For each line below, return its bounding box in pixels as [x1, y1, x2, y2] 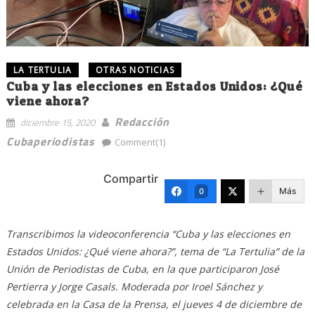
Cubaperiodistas [6, 132, 95, 150]
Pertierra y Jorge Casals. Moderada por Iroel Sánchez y [6, 279, 262, 293]
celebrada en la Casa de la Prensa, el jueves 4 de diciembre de [6, 297, 302, 311]
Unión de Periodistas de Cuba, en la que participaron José [6, 262, 279, 276]
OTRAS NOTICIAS [96, 63, 174, 76]
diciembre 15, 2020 [20, 115, 95, 129]
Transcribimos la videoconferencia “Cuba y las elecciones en [6, 226, 290, 240]
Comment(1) [114, 135, 165, 148]
